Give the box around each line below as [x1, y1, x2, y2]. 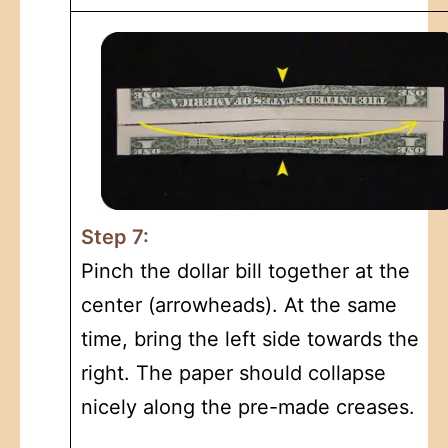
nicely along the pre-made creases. [81, 394, 415, 419]
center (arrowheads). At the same [81, 292, 397, 317]
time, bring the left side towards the [81, 326, 419, 351]
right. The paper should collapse [81, 360, 386, 385]
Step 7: [81, 224, 149, 249]
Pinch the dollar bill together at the [81, 258, 410, 283]
